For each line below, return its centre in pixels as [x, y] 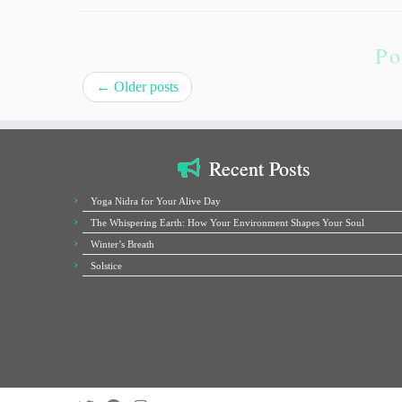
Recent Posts [260, 168]
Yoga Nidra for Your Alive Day [156, 201]
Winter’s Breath [122, 244]
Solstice [106, 266]
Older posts [144, 87]
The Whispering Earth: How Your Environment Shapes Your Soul [227, 223]
